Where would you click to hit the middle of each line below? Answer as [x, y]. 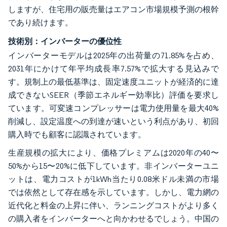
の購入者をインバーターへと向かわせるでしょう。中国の [113, 218]
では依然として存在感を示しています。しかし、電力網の [113, 192]
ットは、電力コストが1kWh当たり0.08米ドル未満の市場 [113, 179]
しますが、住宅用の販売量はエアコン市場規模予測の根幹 [113, 9]
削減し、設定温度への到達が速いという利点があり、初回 [113, 121]
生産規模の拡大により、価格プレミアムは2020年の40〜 [113, 153]
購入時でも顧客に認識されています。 [78, 134]
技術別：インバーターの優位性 [65, 41]
